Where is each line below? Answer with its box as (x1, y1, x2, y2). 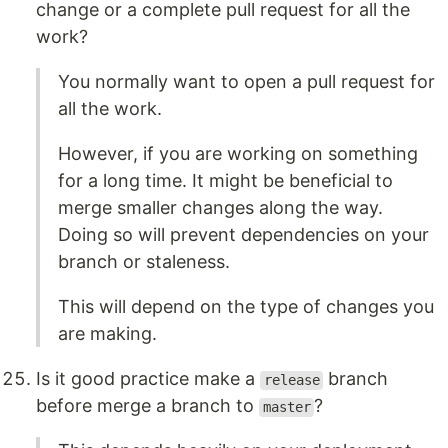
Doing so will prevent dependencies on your (58, 224, 429, 246)
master (262, 399, 311, 416)
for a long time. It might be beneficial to (58, 170, 393, 192)
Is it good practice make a (36, 368, 260, 390)
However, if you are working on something (58, 143, 418, 165)
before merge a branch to (36, 395, 259, 417)
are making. (58, 323, 157, 345)
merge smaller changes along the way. (58, 197, 383, 219)
